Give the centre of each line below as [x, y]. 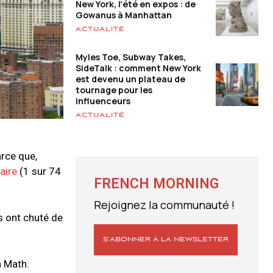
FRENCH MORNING [156, 184]
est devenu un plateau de [130, 79]
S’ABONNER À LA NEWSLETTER [166, 240]
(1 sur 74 [39, 172]
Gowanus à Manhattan [124, 15]
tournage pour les [114, 90]
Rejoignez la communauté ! [164, 205]
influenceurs [103, 101]
